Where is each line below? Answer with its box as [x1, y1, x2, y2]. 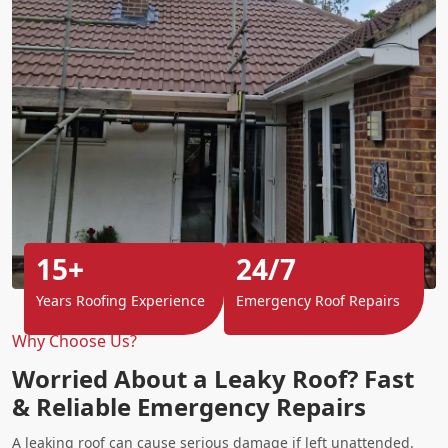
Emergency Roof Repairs [236, 290, 400, 310]
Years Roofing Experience [36, 290, 205, 310]
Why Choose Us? [12, 329, 137, 352]
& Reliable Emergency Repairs [12, 389, 366, 423]
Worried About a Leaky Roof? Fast [12, 361, 414, 395]
